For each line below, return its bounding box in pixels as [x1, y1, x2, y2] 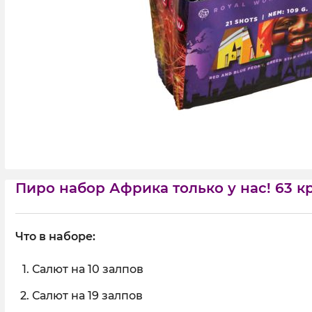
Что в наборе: [15, 230, 95, 243]
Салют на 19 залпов [32, 289, 143, 302]
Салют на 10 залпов [32, 263, 143, 276]
